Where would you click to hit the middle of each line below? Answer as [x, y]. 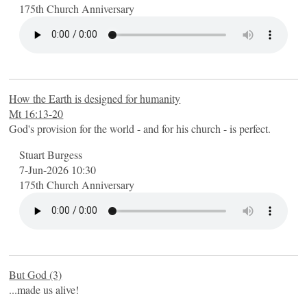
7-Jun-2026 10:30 [58, 169]
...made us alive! [44, 289]
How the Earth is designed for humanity [95, 98]
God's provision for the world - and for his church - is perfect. [140, 128]
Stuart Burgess [51, 154]
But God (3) [36, 274]
